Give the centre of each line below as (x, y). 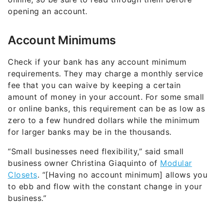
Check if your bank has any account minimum (97, 62)
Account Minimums (62, 40)
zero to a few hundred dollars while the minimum (104, 120)
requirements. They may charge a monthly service (106, 74)
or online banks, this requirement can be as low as (106, 109)
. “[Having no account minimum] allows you (122, 175)
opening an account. (48, 11)
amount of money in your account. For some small (106, 97)
